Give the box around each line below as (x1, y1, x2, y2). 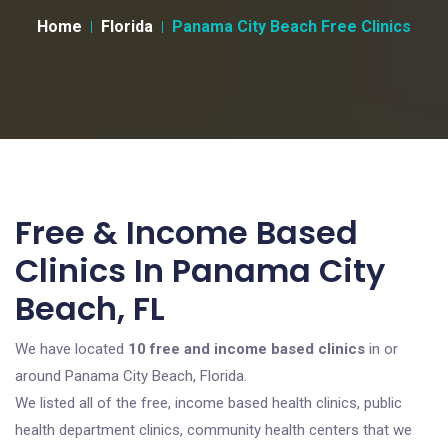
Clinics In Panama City (15, 248, 385, 293)
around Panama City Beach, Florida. (15, 367, 247, 385)
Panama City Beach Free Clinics (172, 17, 411, 36)
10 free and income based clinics (128, 340, 365, 358)
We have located (15, 340, 128, 358)
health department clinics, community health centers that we (15, 421, 412, 439)
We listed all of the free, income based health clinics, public (15, 394, 402, 412)
